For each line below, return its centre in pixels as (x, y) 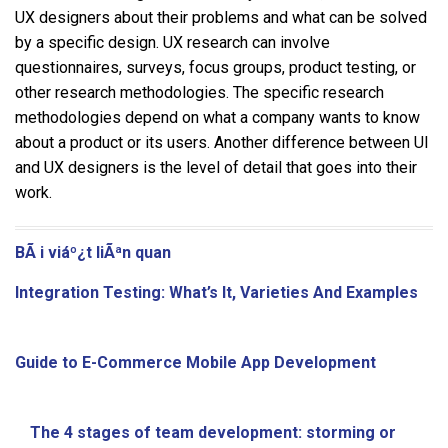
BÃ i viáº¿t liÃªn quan (93, 252)
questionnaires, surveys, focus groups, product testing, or (215, 67)
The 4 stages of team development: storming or (213, 432)
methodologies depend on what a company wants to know (217, 117)
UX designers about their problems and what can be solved (221, 17)
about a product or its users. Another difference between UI (222, 142)
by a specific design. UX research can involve (172, 42)
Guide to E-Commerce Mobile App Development (195, 362)
